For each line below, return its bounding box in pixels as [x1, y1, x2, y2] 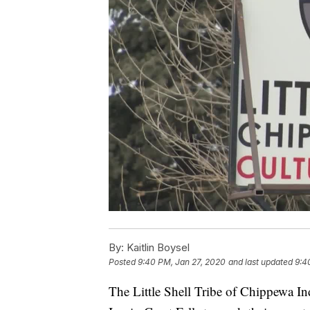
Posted [109, 257, 138, 268]
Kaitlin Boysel [124, 241, 190, 255]
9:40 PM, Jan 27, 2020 [138, 257, 226, 268]
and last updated [228, 257, 293, 268]
